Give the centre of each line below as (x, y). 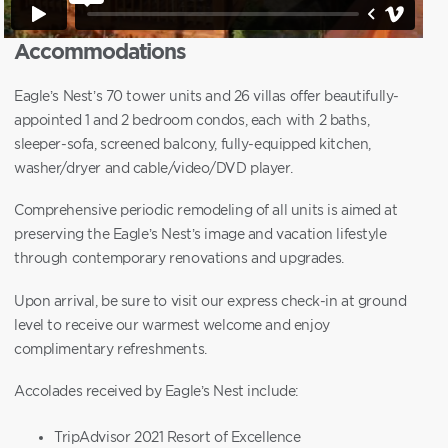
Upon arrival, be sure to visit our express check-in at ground (210, 300)
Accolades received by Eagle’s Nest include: (156, 391)
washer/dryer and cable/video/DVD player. (153, 167)
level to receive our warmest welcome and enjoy (172, 324)
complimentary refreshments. (110, 348)
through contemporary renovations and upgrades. (179, 258)
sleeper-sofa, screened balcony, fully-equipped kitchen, (192, 143)
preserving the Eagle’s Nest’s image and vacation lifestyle (200, 234)
